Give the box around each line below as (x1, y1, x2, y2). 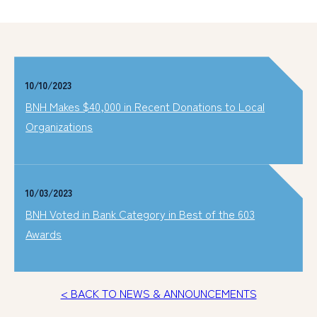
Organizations (25, 117, 93, 135)
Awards (25, 225, 62, 243)
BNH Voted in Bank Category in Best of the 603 (25, 205, 255, 223)
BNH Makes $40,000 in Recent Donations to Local (25, 98, 265, 115)
